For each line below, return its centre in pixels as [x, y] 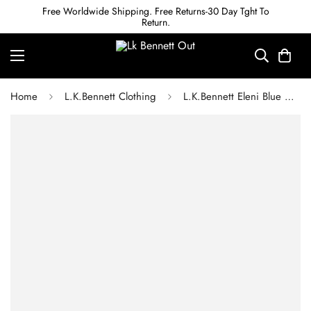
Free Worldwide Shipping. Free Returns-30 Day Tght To [155, 11]
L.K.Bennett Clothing [110, 96]
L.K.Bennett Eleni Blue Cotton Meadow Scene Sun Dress [289, 96]
